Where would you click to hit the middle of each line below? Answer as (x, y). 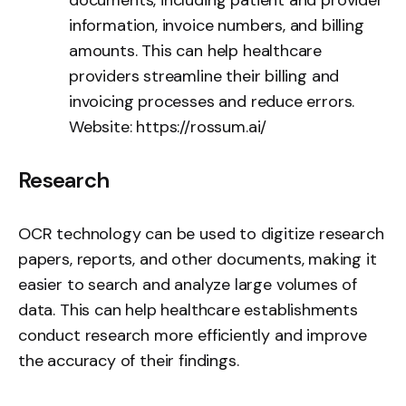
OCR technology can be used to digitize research (201, 233)
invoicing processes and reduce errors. (212, 101)
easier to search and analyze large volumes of (188, 284)
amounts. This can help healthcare (196, 50)
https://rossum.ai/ (202, 126)
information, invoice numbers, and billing (217, 25)
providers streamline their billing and (204, 76)
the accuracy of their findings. (129, 360)
